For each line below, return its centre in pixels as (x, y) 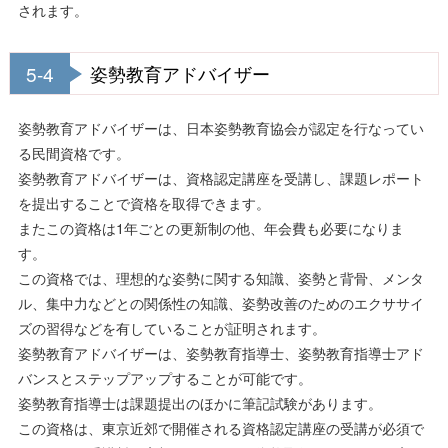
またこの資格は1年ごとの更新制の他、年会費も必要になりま (210, 228)
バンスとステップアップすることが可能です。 (164, 378)
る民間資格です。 (73, 153)
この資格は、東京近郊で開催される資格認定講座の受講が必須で (220, 428)
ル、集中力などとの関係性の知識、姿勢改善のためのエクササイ (220, 303)
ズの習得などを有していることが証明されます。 (171, 328)
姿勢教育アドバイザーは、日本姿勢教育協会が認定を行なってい (220, 128)
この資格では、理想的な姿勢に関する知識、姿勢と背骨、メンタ (220, 278)
